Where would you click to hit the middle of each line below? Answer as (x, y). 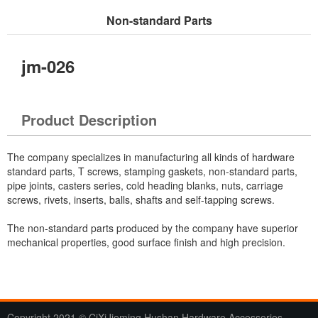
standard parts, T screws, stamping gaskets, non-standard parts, (152, 171)
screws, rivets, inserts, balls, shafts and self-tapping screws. (141, 200)
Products (150, 49)
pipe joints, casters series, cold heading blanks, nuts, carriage (145, 186)
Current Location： (50, 49)
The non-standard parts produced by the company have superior (153, 228)
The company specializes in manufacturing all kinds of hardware (151, 157)
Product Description (89, 120)
